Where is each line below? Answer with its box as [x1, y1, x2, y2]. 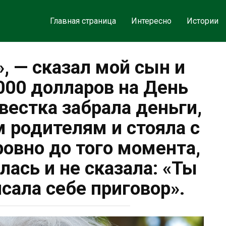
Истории [186, 16, 218, 26]
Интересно [131, 16, 172, 26]
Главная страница [49, 16, 116, 26]
